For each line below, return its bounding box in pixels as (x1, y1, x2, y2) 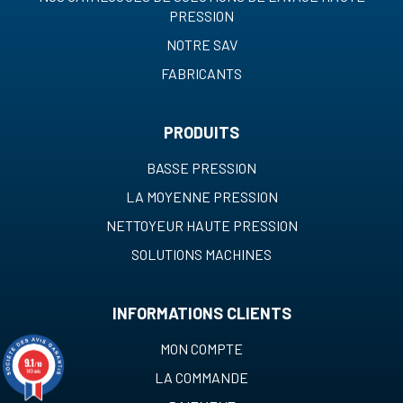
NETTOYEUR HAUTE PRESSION (105, 217, 298, 235)
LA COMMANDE (155, 369, 248, 387)
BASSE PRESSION (147, 159, 256, 177)
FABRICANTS (161, 65, 242, 83)
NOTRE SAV (166, 36, 237, 54)
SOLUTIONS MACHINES (131, 246, 272, 264)
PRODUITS (164, 122, 239, 143)
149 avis (25, 366, 41, 375)
